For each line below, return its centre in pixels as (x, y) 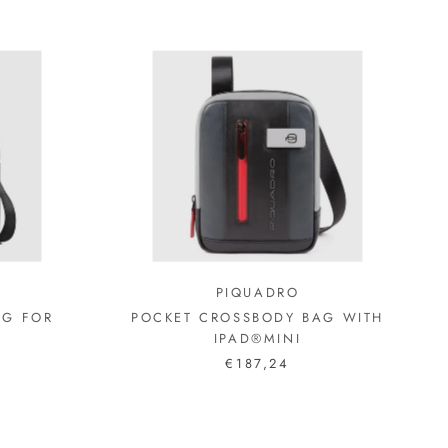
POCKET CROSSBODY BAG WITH (257, 317)
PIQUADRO (257, 292)
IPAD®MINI (257, 338)
